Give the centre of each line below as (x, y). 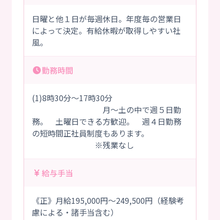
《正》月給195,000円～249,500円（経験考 (108, 201)
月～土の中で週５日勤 (107, 110)
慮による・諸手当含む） (75, 212)
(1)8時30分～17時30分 (72, 98)
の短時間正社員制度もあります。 (90, 133)
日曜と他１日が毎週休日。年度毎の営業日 (107, 19)
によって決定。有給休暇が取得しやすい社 (106, 31)
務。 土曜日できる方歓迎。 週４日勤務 (107, 122)
